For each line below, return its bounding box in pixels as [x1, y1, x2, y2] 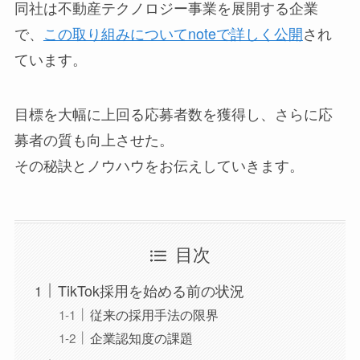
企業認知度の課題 [89, 328, 193, 348]
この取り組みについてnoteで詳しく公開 [43, 22, 303, 43]
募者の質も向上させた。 [14, 128, 174, 149]
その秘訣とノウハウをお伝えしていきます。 [14, 153, 304, 175]
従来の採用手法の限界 [89, 305, 219, 325]
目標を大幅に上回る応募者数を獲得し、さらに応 [14, 102, 333, 124]
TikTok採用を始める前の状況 [57, 280, 244, 301]
